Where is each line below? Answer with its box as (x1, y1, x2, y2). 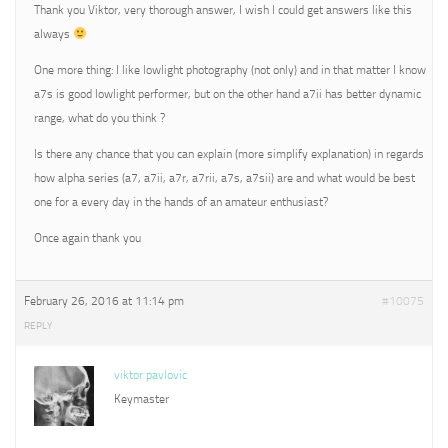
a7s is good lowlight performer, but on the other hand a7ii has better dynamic (34, 87, 421, 101)
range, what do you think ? (34, 111, 165, 125)
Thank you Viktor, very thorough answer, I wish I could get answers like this (34, 3, 412, 17)
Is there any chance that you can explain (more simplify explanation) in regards (34, 147, 424, 161)
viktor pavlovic (114, 368, 187, 382)
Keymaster (114, 392, 169, 406)
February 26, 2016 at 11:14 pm (24, 294, 184, 308)
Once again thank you (34, 231, 141, 245)
